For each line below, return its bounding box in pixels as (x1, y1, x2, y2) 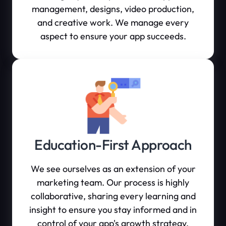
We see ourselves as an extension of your (30, 163, 196, 175)
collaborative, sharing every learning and (30, 190, 196, 202)
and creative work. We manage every (37, 17, 189, 28)
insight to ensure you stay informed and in (29, 204, 197, 215)
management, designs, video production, (32, 3, 194, 15)
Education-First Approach (34, 136, 192, 153)
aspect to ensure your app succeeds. (40, 30, 186, 42)
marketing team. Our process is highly (37, 177, 189, 188)
